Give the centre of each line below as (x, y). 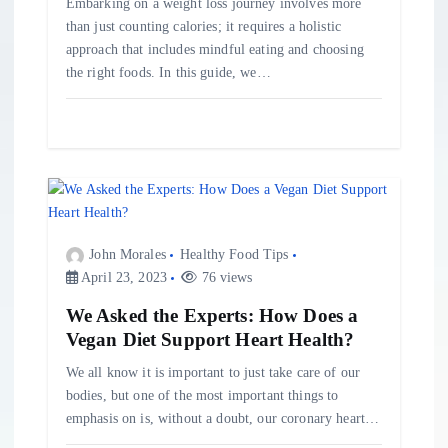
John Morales (127, 255)
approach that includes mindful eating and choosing (214, 48)
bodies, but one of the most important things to (202, 394)
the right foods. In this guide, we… (168, 71)
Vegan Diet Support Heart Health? (210, 339)
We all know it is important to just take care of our (213, 371)
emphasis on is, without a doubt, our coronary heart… (222, 417)
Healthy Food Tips (234, 255)
